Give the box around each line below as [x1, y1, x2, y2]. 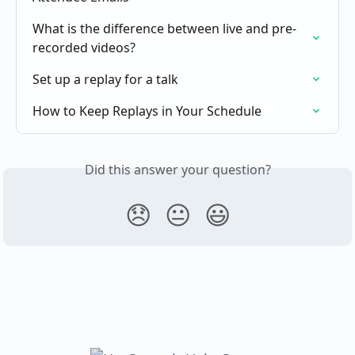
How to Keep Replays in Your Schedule [32, 102, 261, 120]
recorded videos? [32, 39, 136, 57]
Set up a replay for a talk [32, 71, 178, 89]
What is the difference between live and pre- [32, 20, 296, 38]
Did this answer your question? [84, 161, 271, 179]
